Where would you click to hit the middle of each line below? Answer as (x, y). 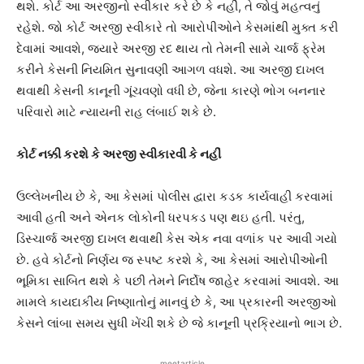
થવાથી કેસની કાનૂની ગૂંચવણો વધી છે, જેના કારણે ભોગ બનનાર (171, 90)
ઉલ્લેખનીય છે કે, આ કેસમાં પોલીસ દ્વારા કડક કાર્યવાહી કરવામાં (175, 196)
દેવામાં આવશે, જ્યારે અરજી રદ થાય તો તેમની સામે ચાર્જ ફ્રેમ (171, 48)
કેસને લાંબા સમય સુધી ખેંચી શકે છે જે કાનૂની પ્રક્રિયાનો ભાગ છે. (179, 323)
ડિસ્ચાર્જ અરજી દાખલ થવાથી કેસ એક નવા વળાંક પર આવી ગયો (177, 238)
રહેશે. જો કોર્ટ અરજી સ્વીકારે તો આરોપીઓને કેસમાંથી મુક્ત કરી (177, 27)
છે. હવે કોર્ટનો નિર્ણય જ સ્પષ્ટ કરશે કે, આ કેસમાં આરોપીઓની (172, 259)
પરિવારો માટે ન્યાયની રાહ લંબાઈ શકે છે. (116, 111)
